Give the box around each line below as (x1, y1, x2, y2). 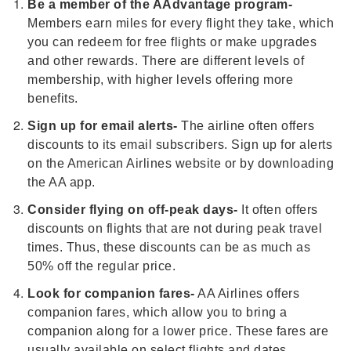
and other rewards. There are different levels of (27, 54, 304, 67)
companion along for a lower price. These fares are (27, 324, 328, 338)
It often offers (237, 203, 318, 216)
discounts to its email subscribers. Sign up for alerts (27, 138, 332, 151)
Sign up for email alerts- (27, 119, 178, 132)
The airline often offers (177, 119, 314, 132)
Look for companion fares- (27, 287, 195, 300)
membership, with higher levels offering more (27, 73, 293, 86)
